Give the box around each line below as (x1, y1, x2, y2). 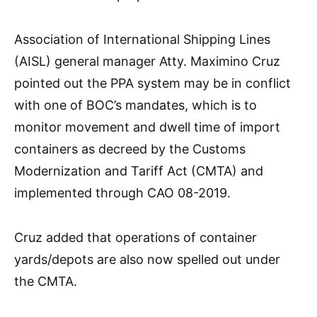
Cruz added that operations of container (14, 230, 257, 246)
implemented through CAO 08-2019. (14, 185, 231, 201)
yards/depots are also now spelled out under (14, 252, 280, 267)
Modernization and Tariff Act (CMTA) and (14, 163, 263, 179)
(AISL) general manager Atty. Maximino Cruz (14, 54, 280, 69)
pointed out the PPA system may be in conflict (14, 76, 291, 91)
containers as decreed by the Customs (14, 142, 246, 157)
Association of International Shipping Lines (14, 32, 270, 47)
